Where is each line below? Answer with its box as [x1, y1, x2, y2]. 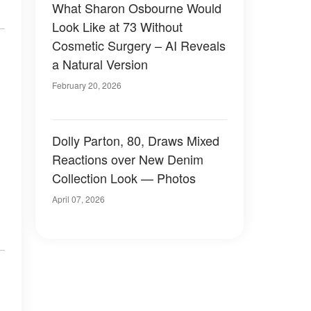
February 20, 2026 [52, 79, 121, 91]
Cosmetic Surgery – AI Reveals [52, 36, 226, 54]
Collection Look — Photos [52, 169, 196, 187]
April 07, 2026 [52, 193, 105, 205]
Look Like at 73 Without [52, 17, 183, 35]
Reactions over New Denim [52, 150, 203, 168]
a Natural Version [52, 55, 148, 73]
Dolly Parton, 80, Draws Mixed [52, 131, 219, 149]
